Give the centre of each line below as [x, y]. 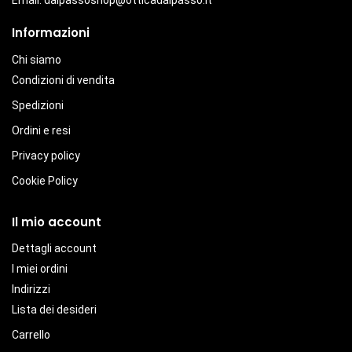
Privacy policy [46, 155]
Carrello [31, 335]
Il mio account [57, 222]
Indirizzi [31, 290]
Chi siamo [37, 59]
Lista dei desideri [54, 310]
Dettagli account [54, 249]
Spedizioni [38, 105]
